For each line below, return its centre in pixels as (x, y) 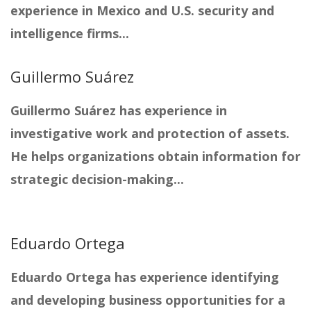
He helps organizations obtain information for (155, 157)
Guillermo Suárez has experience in (119, 111)
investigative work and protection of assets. (150, 134)
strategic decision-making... (97, 179)
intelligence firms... (70, 34)
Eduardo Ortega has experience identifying (145, 277)
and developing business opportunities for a (148, 300)
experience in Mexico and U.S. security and (142, 11)
